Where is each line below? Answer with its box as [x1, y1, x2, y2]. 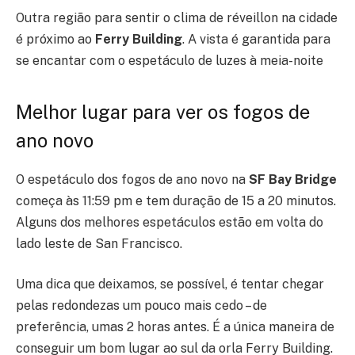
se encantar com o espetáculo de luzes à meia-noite [16, 53, 323, 69]
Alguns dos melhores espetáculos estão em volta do [16, 214, 323, 230]
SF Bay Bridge [249, 171, 337, 187]
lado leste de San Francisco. [16, 235, 182, 251]
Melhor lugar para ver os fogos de [16, 100, 310, 123]
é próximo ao [16, 32, 95, 48]
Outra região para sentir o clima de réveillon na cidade [16, 10, 338, 26]
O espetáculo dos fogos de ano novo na [16, 171, 249, 187]
